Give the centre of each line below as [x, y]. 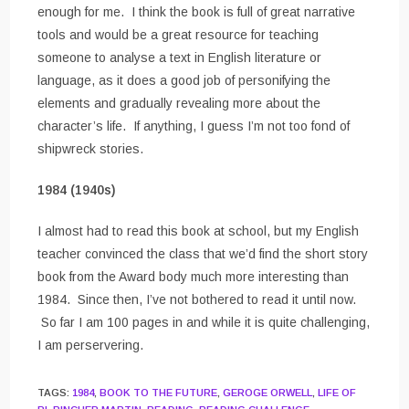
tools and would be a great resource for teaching [178, 35]
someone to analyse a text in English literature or [180, 58]
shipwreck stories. [91, 149]
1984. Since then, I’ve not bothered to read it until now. [197, 300]
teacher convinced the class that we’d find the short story [203, 254]
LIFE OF [337, 393]
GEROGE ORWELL [268, 393]
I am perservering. [91, 346]
